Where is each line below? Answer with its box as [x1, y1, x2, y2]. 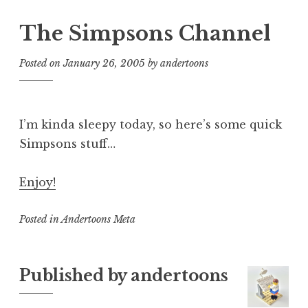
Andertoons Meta [61, 212, 135, 225]
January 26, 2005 [63, 57, 145, 70]
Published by [19, 265, 131, 285]
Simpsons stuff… [19, 136, 115, 151]
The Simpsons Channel [19, 21, 271, 46]
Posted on [19, 57, 63, 70]
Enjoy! [19, 175, 56, 189]
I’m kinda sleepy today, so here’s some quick [19, 117, 282, 131]
